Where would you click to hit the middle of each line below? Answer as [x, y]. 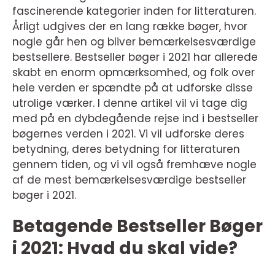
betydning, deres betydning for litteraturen [126, 149]
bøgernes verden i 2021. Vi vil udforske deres [128, 134]
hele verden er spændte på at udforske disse [133, 88]
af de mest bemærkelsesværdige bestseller [129, 180]
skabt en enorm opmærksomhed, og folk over [134, 72]
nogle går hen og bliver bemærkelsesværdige [134, 42]
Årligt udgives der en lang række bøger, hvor [130, 26]
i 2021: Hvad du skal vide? [125, 248]
